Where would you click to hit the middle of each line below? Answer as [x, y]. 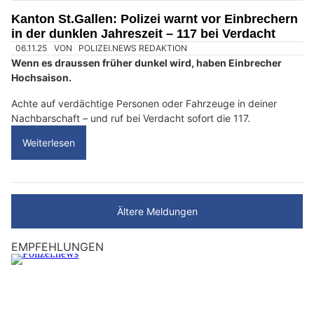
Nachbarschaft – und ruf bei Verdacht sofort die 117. [131, 118]
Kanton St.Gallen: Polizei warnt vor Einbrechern [155, 19]
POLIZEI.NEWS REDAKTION [133, 48]
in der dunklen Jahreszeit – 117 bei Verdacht [143, 33]
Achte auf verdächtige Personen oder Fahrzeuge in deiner [144, 104]
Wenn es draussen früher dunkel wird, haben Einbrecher [146, 63]
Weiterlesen [49, 143]
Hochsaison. [42, 78]
